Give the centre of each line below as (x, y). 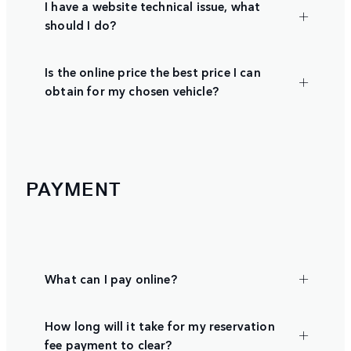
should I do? (81, 25)
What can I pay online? (111, 278)
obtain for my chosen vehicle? (132, 91)
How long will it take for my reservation (160, 325)
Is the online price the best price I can (153, 72)
